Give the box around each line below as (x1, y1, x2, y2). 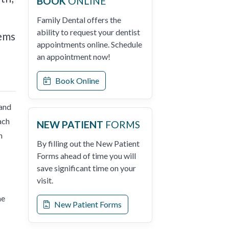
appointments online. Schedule (37, 39, 142, 49)
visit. (37, 175, 53, 185)
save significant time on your (37, 163, 136, 173)
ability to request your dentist (37, 27, 140, 37)
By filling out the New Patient (37, 139, 140, 148)
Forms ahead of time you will (37, 151, 136, 161)
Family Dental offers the (37, 15, 121, 25)
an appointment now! (37, 52, 110, 61)
